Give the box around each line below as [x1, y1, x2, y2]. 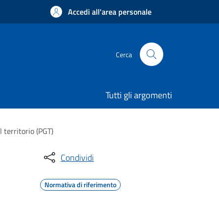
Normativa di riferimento [44, 179, 116, 190]
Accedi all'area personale [68, 6, 152, 18]
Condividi [61, 151, 94, 164]
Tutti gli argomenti [106, 88, 172, 102]
